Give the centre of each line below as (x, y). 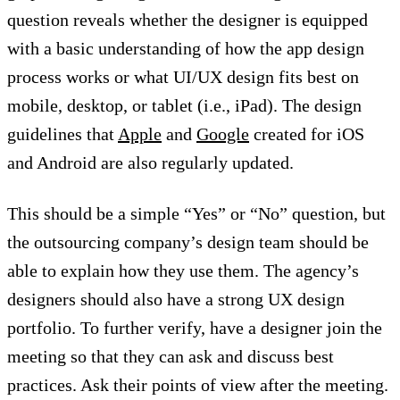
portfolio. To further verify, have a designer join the (195, 328)
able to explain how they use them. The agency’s (183, 271)
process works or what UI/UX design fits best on (183, 77)
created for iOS (307, 134)
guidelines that (62, 134)
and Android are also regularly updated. (150, 163)
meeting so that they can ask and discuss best (171, 357)
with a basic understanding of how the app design (186, 49)
